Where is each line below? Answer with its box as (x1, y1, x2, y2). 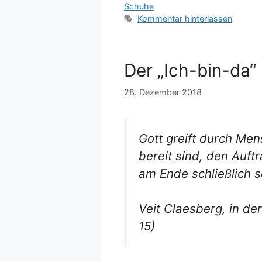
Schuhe (124, 1, 154, 12)
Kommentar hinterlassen (137, 13, 233, 24)
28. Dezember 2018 (124, 87, 202, 97)
